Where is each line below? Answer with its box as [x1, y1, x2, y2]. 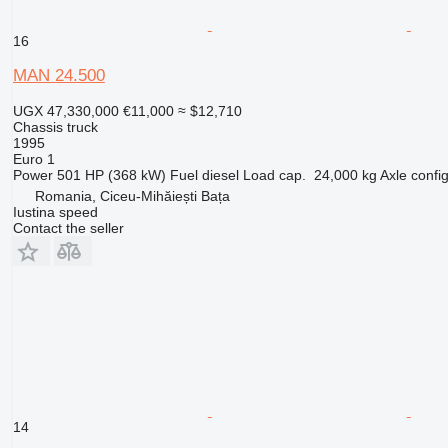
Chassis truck [12, 119, 98, 136]
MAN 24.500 [12, 66, 105, 86]
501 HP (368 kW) [56, 167, 166, 184]
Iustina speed [12, 204, 98, 221]
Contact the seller [12, 220, 124, 237]
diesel [201, 167, 239, 184]
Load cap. [242, 167, 306, 184]
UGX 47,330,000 [12, 103, 119, 120]
